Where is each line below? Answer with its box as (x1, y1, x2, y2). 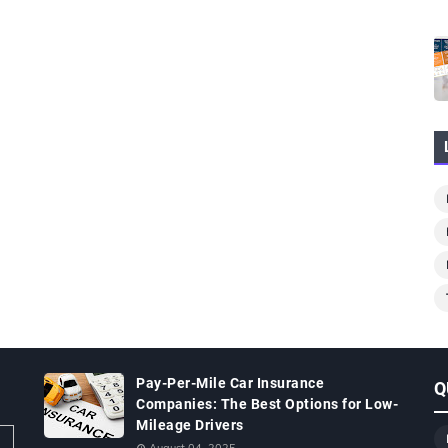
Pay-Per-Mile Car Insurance (136, 375, 324, 391)
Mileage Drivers (136, 417, 244, 433)
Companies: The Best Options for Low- (136, 396, 398, 412)
